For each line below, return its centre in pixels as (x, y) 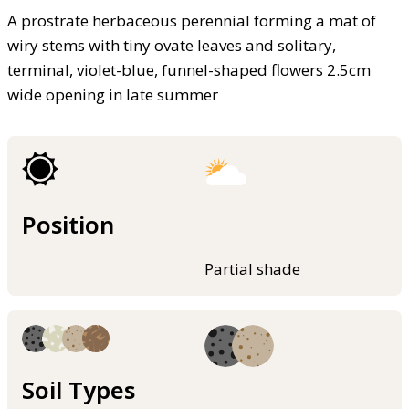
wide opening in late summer (113, 94)
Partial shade (252, 269)
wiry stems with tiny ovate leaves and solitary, (172, 45)
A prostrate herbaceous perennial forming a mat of (192, 20)
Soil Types (79, 390)
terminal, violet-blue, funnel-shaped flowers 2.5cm (189, 69)
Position (68, 225)
